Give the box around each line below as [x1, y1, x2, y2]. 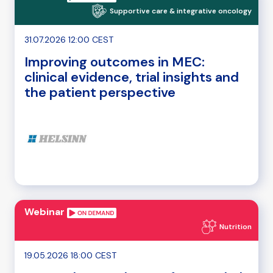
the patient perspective [24, 83, 175, 102]
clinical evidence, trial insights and [24, 68, 239, 87]
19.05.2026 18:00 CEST [24, 250, 116, 261]
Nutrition [219, 222, 252, 232]
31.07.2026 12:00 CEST [24, 34, 113, 46]
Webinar [24, 205, 67, 219]
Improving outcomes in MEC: [24, 53, 205, 71]
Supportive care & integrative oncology [110, 6, 252, 16]
